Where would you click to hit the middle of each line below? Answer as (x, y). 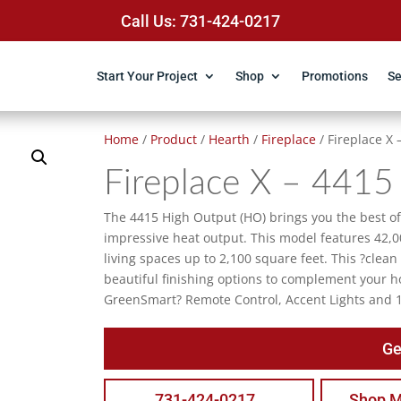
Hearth (230, 139)
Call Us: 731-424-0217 (200, 21)
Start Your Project (147, 76)
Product (174, 139)
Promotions (334, 76)
